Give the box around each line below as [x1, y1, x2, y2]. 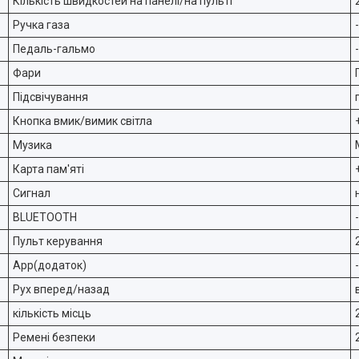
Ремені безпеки [13, 331, 95, 344]
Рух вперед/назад [13, 283, 110, 296]
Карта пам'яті [13, 163, 84, 175]
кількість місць [13, 307, 91, 320]
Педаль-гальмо [13, 42, 95, 55]
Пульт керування [13, 235, 103, 248]
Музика [13, 139, 52, 151]
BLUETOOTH [13, 211, 77, 224]
